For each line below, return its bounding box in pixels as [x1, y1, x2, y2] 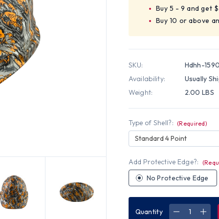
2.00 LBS [184, 88, 214, 97]
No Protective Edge [146, 173, 209, 182]
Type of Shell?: [128, 118, 175, 127]
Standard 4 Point [134, 133, 187, 143]
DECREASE [172, 208, 215, 214]
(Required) [177, 119, 207, 127]
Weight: [128, 88, 153, 97]
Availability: [128, 74, 166, 83]
